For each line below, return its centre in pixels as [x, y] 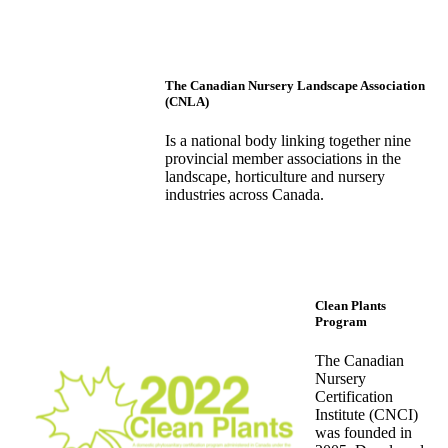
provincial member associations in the [283, 159]
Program [341, 321]
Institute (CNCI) [366, 415]
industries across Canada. [244, 195]
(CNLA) [187, 101]
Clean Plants [350, 305]
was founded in [363, 433]
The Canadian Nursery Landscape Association [295, 85]
